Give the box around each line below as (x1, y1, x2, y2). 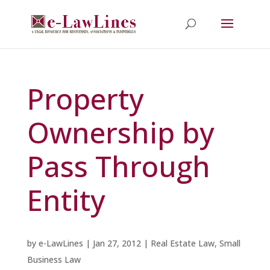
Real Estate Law (150, 237, 215, 249)
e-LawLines (38, 237, 83, 249)
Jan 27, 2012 (92, 237, 141, 249)
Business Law (27, 254, 81, 265)
